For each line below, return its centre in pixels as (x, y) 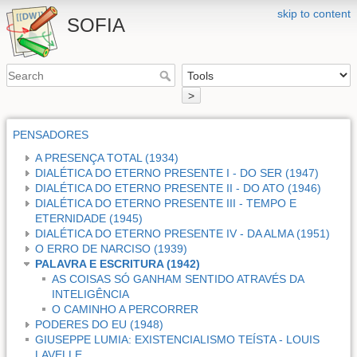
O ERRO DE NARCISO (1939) (111, 248)
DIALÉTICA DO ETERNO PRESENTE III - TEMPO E (166, 203)
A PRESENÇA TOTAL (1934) (107, 157)
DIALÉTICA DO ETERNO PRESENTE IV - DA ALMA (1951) (182, 233)
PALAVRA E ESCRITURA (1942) (118, 263)
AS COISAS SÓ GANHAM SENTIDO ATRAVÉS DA (178, 279)
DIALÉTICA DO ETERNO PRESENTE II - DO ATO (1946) (178, 188)
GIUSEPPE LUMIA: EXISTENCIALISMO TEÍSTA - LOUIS (177, 339)
